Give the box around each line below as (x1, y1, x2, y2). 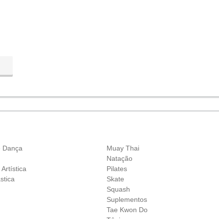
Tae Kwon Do (106, 205, 148, 214)
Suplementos (106, 195, 147, 203)
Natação (106, 154, 132, 162)
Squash (106, 185, 130, 193)
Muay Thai (106, 144, 139, 152)
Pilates (106, 164, 127, 173)
